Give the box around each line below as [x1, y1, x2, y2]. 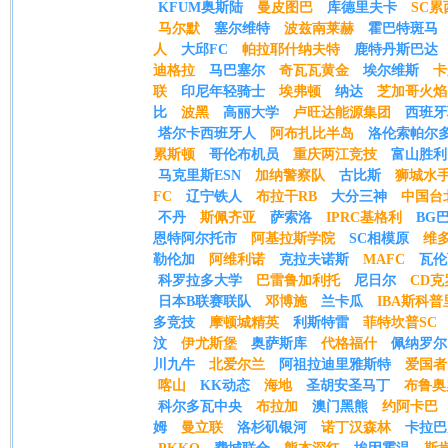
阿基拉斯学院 [251, 231, 335, 246]
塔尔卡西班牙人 [158, 126, 256, 141]
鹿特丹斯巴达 [354, 42, 438, 57]
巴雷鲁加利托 [256, 273, 340, 288]
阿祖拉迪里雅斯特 [279, 357, 391, 372]
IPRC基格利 [326, 210, 402, 225]
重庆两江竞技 [293, 147, 377, 162]
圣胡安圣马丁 [306, 378, 390, 393]
